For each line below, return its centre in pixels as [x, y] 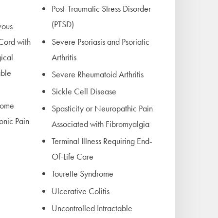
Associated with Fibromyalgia [100, 124]
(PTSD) [63, 24]
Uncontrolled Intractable [92, 208]
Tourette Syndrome [82, 174]
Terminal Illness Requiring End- [102, 141]
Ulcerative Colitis [81, 191]
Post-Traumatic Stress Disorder [101, 9]
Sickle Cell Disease [84, 91]
